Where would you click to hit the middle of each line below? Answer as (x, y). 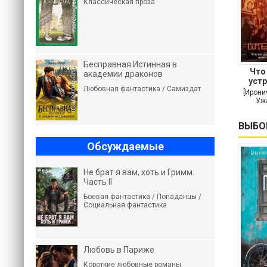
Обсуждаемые (125, 146)
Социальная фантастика (125, 205)
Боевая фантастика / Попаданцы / (142, 197)
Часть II (98, 182)
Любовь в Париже (119, 250)
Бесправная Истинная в (130, 64)
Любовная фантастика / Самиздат (142, 89)
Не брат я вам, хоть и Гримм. (139, 172)
